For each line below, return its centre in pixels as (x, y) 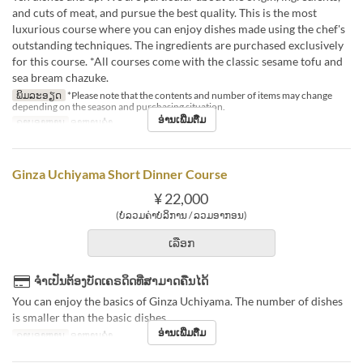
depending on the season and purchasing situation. (119, 107)
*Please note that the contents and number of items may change (199, 95)
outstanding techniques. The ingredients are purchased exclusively (178, 45)
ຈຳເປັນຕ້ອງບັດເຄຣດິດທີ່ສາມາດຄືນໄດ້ (121, 281)
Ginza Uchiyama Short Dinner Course (120, 174)
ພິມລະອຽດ (38, 95)
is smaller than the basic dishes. (90, 317)
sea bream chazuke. (60, 77)
